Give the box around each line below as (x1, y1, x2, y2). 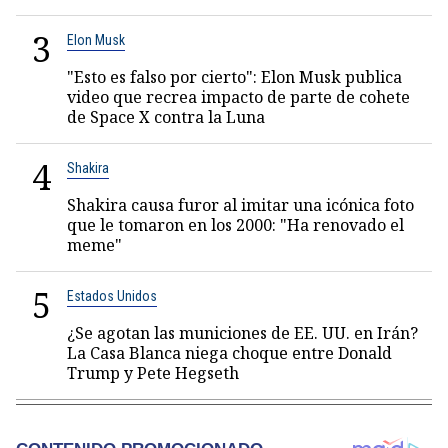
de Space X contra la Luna (67, 106, 265, 128)
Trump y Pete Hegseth (67, 362, 239, 384)
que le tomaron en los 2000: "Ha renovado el (67, 214, 404, 236)
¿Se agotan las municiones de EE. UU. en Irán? (67, 322, 418, 344)
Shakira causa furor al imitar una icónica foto (67, 194, 414, 216)
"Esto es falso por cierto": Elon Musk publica (67, 66, 402, 88)
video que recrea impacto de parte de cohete (67, 86, 410, 108)
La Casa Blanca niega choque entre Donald (67, 342, 392, 364)
